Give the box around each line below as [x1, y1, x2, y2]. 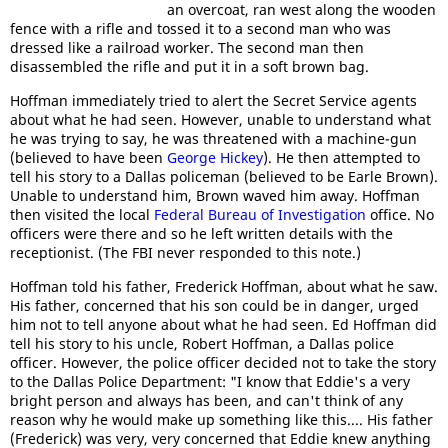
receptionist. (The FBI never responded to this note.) [10, 243, 361, 262]
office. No [366, 205, 434, 224]
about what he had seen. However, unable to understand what [10, 110, 431, 129]
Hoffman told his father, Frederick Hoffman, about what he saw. [10, 277, 438, 296]
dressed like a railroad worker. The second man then [10, 38, 364, 57]
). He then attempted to [263, 148, 420, 167]
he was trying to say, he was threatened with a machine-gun [10, 129, 417, 148]
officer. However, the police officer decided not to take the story [10, 353, 436, 372]
